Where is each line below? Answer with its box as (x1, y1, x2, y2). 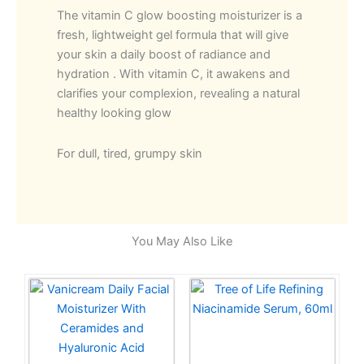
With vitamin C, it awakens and (119, 67, 290, 82)
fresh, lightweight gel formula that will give (57, 28, 288, 43)
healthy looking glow (57, 106, 171, 121)
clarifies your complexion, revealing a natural (57, 86, 300, 102)
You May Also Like (132, 234, 232, 249)
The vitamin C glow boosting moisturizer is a (57, 8, 302, 24)
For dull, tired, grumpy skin (57, 145, 202, 161)
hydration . (57, 67, 119, 82)
